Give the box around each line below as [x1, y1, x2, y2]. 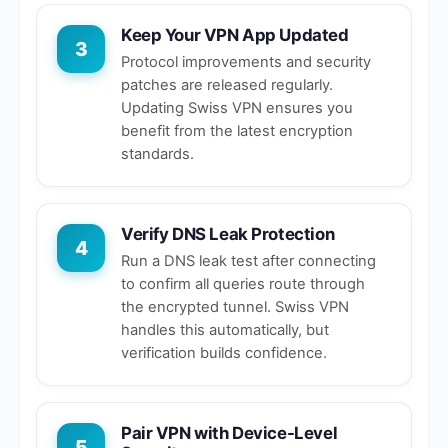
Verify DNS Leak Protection [121, 223, 335, 244]
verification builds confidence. [121, 343, 327, 362]
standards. [121, 144, 194, 163]
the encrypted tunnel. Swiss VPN [121, 297, 349, 316]
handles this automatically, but [121, 320, 329, 339]
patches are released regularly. [121, 75, 333, 94]
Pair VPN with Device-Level [121, 422, 338, 443]
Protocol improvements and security [121, 52, 371, 71]
